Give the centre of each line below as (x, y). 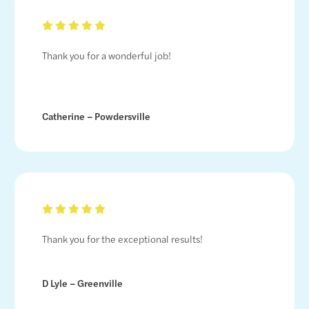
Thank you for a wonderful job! (107, 56)
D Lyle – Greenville (83, 283)
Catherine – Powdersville (97, 116)
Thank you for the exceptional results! (123, 239)
